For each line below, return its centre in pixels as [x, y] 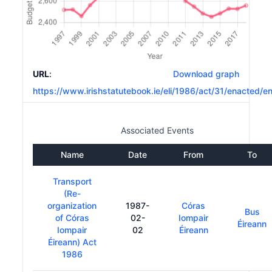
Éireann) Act [72, 242]
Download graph [203, 73]
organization [72, 205]
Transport [72, 181]
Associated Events [157, 130]
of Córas [72, 217]
